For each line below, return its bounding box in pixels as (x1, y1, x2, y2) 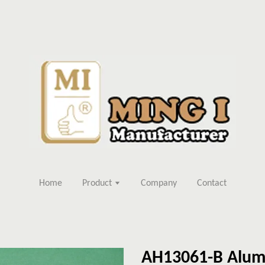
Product (82, 179, 114, 188)
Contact (196, 179, 227, 188)
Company (140, 179, 177, 188)
